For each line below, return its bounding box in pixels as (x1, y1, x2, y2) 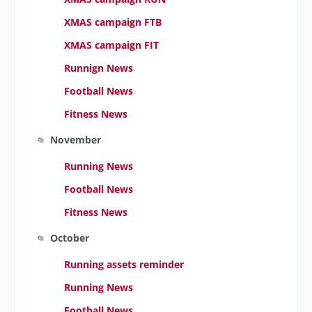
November (50, 133, 102, 146)
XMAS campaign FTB (64, 15, 162, 29)
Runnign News (64, 61, 134, 75)
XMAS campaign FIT (64, 38, 159, 52)
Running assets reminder (64, 258, 185, 271)
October (50, 231, 90, 244)
